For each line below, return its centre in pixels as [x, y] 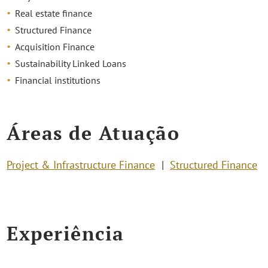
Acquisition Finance [55, 46]
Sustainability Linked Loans [71, 63]
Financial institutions [58, 80]
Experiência [66, 234]
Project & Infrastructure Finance [81, 165]
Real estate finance [54, 13]
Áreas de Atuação [93, 133]
